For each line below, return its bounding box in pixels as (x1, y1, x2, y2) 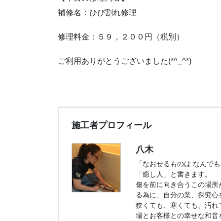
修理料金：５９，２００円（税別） (58, 33, 184, 41)
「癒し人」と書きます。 (136, 170, 212, 179)
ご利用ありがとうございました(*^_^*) (58, 57, 191, 66)
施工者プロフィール (72, 120, 151, 131)
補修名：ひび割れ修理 (58, 8, 137, 17)
